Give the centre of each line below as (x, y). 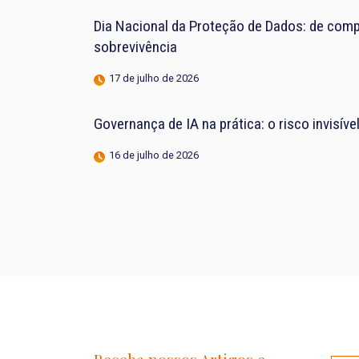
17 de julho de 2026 (154, 78)
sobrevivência (135, 47)
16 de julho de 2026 (154, 155)
